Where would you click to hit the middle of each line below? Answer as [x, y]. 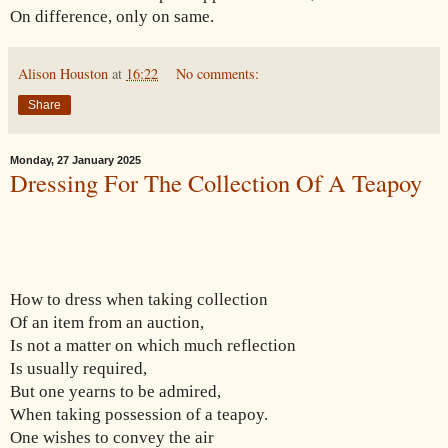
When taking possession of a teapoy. [139, 414]
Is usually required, [78, 368]
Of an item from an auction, [107, 322]
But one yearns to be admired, [115, 391]
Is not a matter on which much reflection [153, 345]
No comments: [218, 74]
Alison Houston [65, 74]
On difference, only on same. [114, 17]
